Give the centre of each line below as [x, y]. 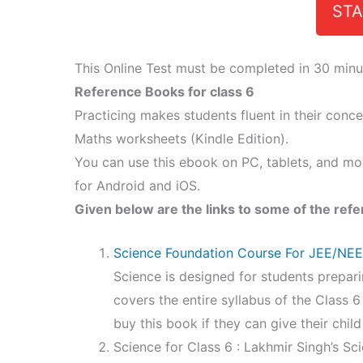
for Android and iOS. [137, 185]
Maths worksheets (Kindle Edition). [181, 138]
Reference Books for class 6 [164, 91]
